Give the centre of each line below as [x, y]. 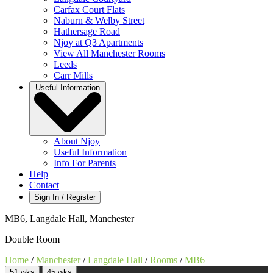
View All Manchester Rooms [109, 54]
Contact [44, 185]
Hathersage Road [87, 32]
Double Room [32, 239]
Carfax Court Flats [89, 10]
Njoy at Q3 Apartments [98, 43]
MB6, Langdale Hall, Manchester [69, 219]
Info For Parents [85, 163]
